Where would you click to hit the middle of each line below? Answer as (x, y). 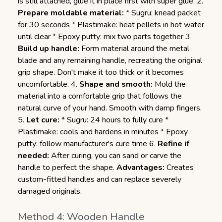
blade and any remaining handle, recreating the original (110, 60)
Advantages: (140, 167)
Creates (179, 167)
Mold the (169, 84)
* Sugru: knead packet (162, 13)
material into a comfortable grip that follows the (100, 96)
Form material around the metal (134, 49)
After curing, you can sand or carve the (115, 156)
